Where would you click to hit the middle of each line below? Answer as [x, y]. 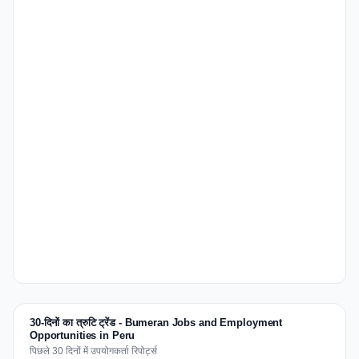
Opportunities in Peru [83, 335]
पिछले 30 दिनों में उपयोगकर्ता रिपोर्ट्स [93, 351]
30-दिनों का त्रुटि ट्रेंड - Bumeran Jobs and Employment [156, 323]
